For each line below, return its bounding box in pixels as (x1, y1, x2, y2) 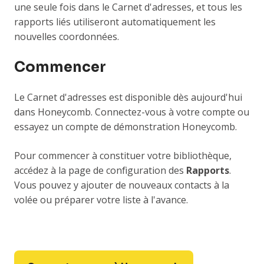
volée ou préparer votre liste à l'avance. (14, 193, 188, 207)
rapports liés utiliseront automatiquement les (14, 15, 216, 29)
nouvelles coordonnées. (14, 30, 119, 44)
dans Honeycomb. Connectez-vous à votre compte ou (14, 105, 249, 119)
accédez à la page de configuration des (14, 164, 186, 177)
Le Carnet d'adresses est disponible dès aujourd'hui (14, 91, 242, 104)
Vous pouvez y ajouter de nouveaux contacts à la (14, 179, 229, 192)
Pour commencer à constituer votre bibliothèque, (14, 149, 232, 163)
